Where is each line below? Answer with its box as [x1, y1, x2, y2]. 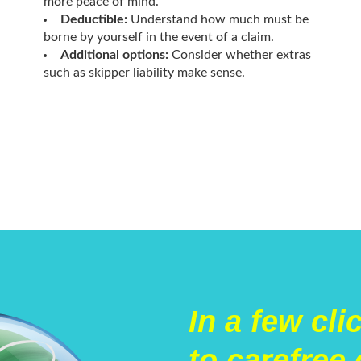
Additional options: [60, 48, 168, 61]
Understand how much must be [127, 12, 309, 26]
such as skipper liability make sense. [43, 65, 245, 79]
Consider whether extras [168, 48, 311, 61]
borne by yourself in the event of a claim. [43, 30, 274, 44]
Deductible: [60, 12, 127, 26]
